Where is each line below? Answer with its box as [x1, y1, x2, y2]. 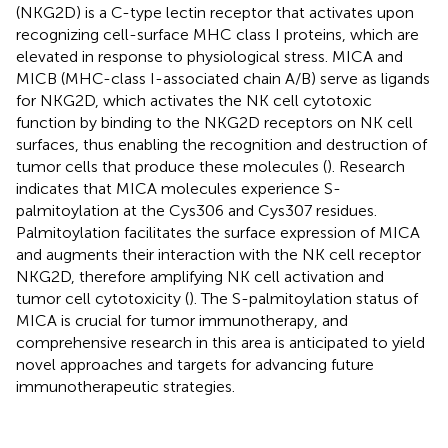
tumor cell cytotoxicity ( [16, 288, 189, 308]
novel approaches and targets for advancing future [16, 354, 374, 374]
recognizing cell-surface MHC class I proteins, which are [16, 24, 419, 44]
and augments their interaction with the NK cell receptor [16, 244, 421, 264]
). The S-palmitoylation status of [189, 288, 418, 308]
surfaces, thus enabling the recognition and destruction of [16, 134, 427, 154]
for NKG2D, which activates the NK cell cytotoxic [16, 90, 372, 110]
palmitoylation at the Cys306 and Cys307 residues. [16, 200, 377, 220]
